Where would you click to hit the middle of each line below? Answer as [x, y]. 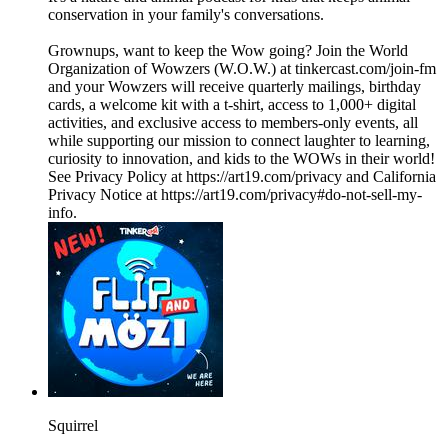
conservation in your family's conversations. [186, 15]
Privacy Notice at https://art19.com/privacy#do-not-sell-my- [235, 195]
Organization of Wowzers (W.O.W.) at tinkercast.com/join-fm [242, 69]
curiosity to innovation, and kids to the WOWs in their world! [241, 159]
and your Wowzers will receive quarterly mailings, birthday [234, 87]
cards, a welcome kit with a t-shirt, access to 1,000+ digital [232, 105]
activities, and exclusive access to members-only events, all [233, 123]
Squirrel [73, 426]
